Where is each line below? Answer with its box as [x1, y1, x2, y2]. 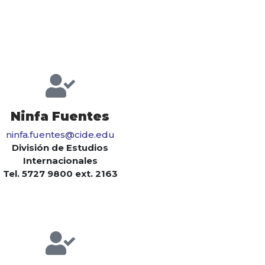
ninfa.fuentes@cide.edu [5, 129, 115, 141]
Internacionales [22, 155, 98, 167]
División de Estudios [12, 142, 108, 154]
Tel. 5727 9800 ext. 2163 [2, 168, 118, 180]
